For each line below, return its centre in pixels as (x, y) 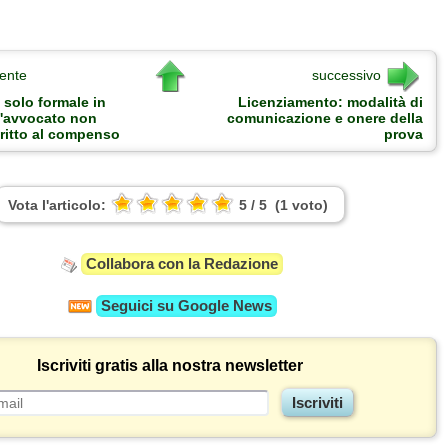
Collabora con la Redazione (182, 264)
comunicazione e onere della (325, 118)
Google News (224, 306)
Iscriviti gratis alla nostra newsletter (170, 366)
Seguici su (139, 306)
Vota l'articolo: (57, 205)
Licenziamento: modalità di (330, 102)
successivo (346, 74)
